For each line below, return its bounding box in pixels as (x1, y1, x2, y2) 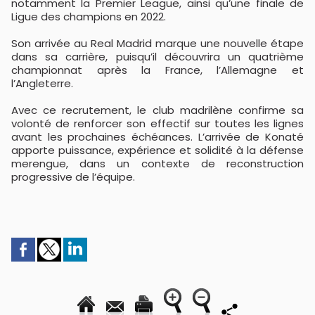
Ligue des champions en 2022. (11, 9, 166, 25)
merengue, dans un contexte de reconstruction (11, 156, 304, 172)
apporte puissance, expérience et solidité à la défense (11, 143, 304, 158)
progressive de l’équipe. (11, 169, 135, 185)
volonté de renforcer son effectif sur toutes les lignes (11, 116, 304, 131)
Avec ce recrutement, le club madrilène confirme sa (11, 103, 304, 118)
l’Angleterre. (11, 76, 73, 91)
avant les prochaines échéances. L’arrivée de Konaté (11, 129, 304, 145)
